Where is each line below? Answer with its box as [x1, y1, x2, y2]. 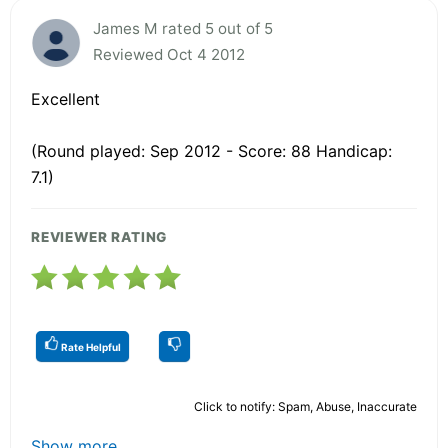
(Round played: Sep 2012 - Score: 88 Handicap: [31, 140, 392, 161]
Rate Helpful [59, 340, 121, 353]
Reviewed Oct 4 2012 [93, 44, 245, 64]
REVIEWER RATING [31, 228, 168, 245]
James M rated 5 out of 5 [93, 18, 273, 38]
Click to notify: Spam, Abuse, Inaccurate [194, 398, 417, 414]
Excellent [31, 88, 100, 109]
